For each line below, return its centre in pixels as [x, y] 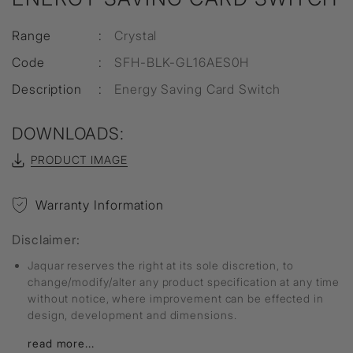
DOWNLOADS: [68, 134]
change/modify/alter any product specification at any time [184, 282]
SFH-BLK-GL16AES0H [182, 62]
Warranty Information [100, 205]
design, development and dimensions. [132, 315]
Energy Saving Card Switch [197, 89]
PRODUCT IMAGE [79, 160]
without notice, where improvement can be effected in [176, 298]
